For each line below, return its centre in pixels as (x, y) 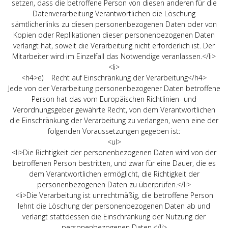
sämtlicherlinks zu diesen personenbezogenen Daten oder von (114, 24)
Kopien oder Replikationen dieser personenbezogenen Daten (114, 35)
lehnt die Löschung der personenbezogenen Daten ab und (114, 206)
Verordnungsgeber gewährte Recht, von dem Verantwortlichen (114, 109)
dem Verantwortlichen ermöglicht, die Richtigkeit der (114, 174)
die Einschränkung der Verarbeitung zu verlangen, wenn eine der (114, 120)
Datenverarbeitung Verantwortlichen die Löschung (114, 13)
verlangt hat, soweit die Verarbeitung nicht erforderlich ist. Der (114, 45)
